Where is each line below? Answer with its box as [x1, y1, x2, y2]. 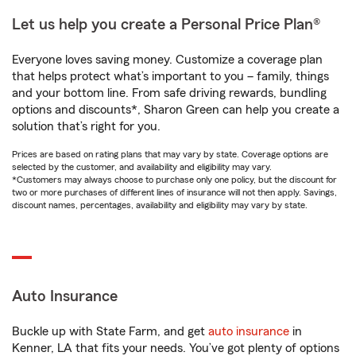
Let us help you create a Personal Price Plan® [12, 17, 320, 33]
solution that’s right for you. [12, 120, 161, 133]
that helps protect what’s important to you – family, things [12, 70, 329, 83]
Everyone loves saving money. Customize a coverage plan [12, 53, 323, 67]
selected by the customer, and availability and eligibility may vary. [12, 162, 272, 172]
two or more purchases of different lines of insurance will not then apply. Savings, [12, 188, 337, 198]
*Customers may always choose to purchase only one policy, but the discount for [12, 175, 337, 185]
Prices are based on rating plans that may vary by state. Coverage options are [12, 149, 328, 160]
